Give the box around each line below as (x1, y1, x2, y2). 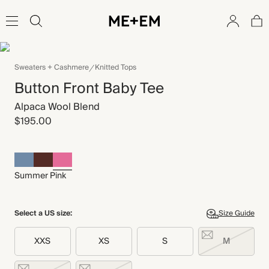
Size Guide (218, 207, 255, 220)
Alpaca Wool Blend (14, 98, 100, 115)
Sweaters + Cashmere (14, 61, 89, 74)
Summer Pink (14, 169, 66, 183)
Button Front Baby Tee (14, 76, 164, 101)
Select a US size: (14, 207, 72, 220)
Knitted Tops (95, 61, 136, 74)
